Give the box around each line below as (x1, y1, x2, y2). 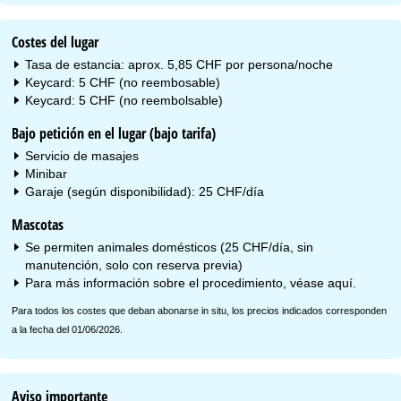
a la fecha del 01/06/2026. (12, 323, 124, 335)
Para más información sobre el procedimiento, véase (25, 275, 328, 290)
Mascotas (12, 214, 64, 235)
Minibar (25, 166, 68, 181)
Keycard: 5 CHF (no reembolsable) (25, 92, 224, 107)
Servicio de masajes (25, 148, 140, 163)
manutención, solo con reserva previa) (25, 257, 243, 272)
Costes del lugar (12, 31, 99, 52)
